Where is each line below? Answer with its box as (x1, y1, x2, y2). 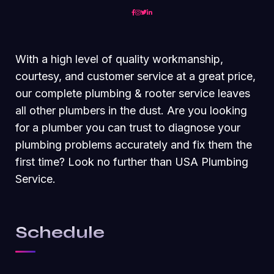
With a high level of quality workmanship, (15, 52, 223, 65)
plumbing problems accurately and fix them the (15, 138, 252, 151)
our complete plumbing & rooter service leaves (15, 86, 250, 100)
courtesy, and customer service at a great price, (15, 69, 256, 83)
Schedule (15, 221, 105, 243)
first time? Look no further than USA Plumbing (15, 155, 248, 168)
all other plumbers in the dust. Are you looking (15, 103, 247, 117)
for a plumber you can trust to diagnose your (15, 120, 240, 134)
